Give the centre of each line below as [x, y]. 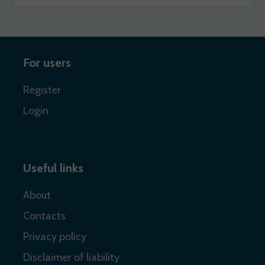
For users [47, 63]
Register [42, 90]
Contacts [44, 216]
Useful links [53, 168]
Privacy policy [55, 237]
